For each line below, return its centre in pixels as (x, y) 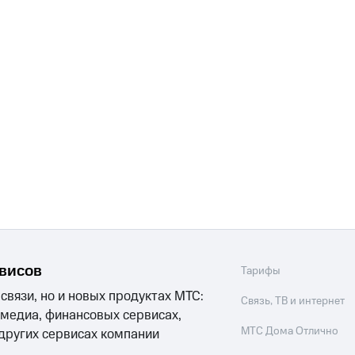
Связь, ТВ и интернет (293, 301)
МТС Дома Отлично (290, 331)
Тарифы (261, 271)
